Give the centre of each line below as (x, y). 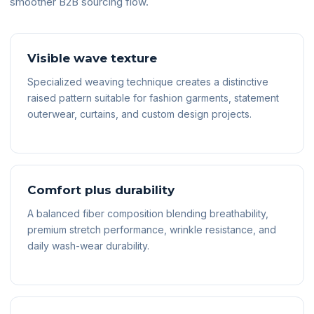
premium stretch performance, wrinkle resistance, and (152, 230)
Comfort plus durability (101, 190)
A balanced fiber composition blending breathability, (148, 213)
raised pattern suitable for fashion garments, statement (153, 98)
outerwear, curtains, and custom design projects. (139, 114)
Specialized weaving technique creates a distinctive (148, 82)
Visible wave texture (92, 58)
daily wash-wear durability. (88, 246)
